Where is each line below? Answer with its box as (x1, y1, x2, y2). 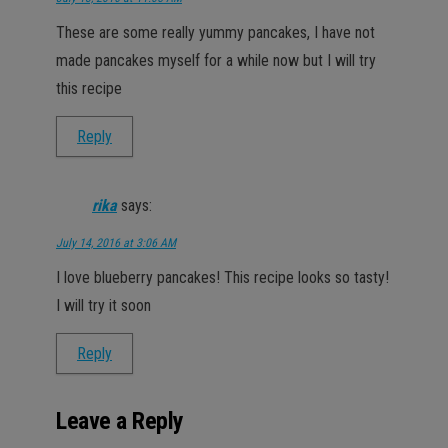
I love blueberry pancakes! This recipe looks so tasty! (56, 267, 389, 287)
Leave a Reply (56, 406, 184, 435)
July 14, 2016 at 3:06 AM (56, 235, 176, 250)
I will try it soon (56, 295, 151, 315)
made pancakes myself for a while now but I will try (56, 50, 376, 70)
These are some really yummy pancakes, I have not (56, 22, 375, 42)
